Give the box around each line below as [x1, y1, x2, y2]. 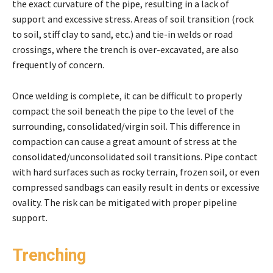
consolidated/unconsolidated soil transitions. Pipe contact [12, 151, 258, 163]
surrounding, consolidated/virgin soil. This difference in [12, 120, 240, 133]
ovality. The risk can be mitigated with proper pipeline [12, 196, 237, 209]
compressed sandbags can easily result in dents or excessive [12, 181, 260, 194]
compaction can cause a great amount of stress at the [12, 135, 237, 148]
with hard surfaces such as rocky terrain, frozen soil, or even [12, 166, 260, 179]
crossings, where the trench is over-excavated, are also [12, 43, 239, 56]
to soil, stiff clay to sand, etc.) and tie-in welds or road [12, 28, 233, 41]
